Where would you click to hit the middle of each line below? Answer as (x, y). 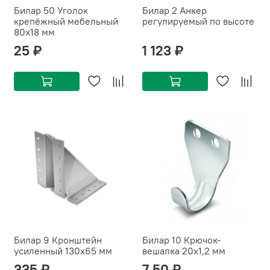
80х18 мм (34, 32)
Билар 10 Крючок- (181, 240)
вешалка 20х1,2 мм (184, 251)
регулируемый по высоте (198, 21)
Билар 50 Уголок (51, 11)
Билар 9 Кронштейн (29, 240)
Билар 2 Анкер (157, 11)
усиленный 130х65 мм (63, 251)
